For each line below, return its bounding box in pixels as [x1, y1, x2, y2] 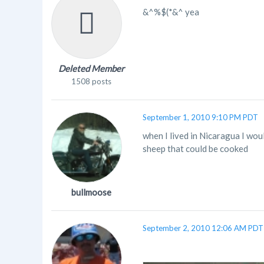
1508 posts [71, 77, 111, 86]
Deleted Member [58, 63, 124, 74]
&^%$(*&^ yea [143, 6, 199, 17]
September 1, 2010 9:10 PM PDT [143, 113, 258, 122]
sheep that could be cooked [143, 143, 248, 154]
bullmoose [71, 187, 111, 197]
